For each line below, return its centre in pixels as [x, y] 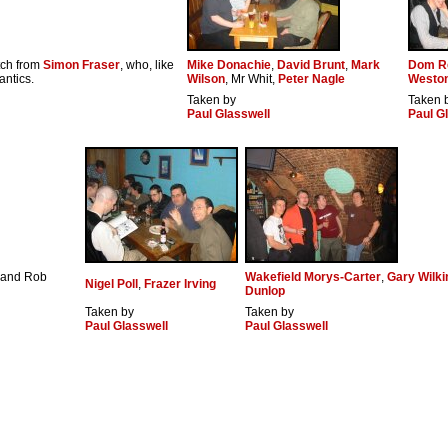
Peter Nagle [311, 79]
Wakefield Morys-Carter [313, 277]
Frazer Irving [180, 284]
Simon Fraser [81, 65]
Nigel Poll [111, 284]
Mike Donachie [229, 65]
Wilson [206, 79]
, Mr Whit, [251, 79]
